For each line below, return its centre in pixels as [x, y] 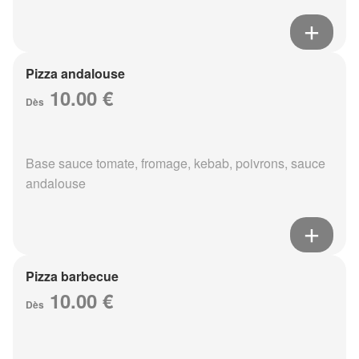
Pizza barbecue [72, 276]
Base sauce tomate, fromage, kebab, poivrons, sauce [175, 163]
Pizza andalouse [75, 74]
